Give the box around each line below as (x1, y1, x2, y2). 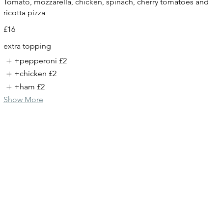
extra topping (3, 41, 51, 51)
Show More (3, 95, 43, 105)
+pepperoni (14, 55, 57, 65)
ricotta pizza (3, 7, 45, 17)
